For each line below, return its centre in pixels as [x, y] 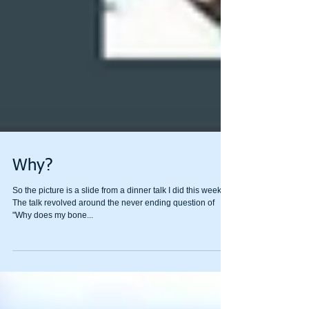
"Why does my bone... [53, 240]
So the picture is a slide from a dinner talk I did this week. [118, 215]
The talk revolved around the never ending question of [113, 228]
